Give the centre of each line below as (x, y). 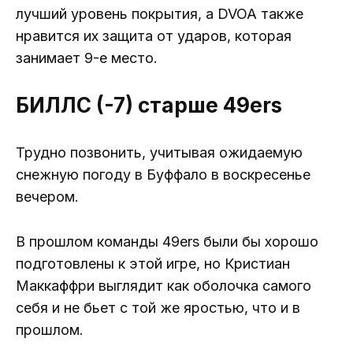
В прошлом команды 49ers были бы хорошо (167, 241)
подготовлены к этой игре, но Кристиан (153, 263)
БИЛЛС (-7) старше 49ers (149, 106)
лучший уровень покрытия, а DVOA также (160, 14)
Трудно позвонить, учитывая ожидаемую (159, 153)
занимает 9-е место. (87, 58)
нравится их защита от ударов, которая (154, 36)
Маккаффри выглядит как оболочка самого (163, 285)
